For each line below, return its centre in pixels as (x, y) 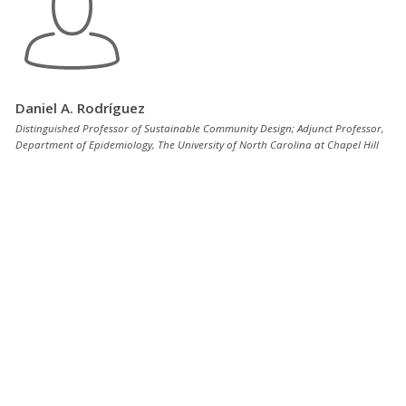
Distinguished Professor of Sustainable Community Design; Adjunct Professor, (200, 129)
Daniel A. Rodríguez (80, 107)
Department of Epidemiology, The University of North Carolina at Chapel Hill (197, 145)
